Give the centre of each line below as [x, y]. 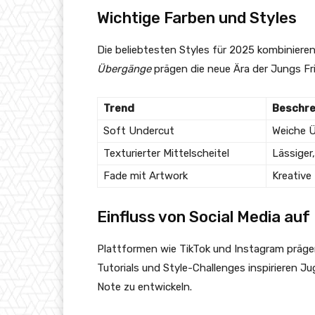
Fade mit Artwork [146, 176]
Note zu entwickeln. [144, 287]
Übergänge [124, 69]
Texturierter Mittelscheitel [166, 154]
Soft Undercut [139, 131]
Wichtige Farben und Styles [197, 18]
